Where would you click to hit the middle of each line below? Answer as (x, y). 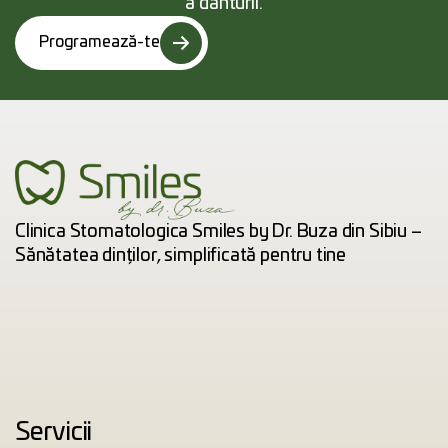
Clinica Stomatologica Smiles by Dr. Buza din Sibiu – (218, 232)
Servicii (53, 432)
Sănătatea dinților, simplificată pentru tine (181, 256)
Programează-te (99, 42)
